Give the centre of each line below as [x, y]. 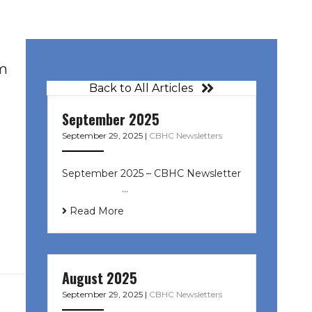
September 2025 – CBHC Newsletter [151, 173]
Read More [95, 211]
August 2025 [99, 278]
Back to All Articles [141, 88]
